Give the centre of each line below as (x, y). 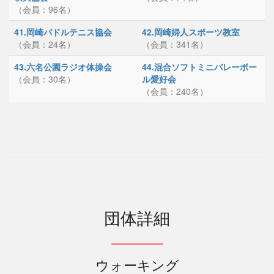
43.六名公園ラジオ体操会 (63, 67)
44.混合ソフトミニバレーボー (199, 67)
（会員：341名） (175, 44)
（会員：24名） (45, 44)
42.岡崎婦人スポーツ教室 (191, 32)
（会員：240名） (175, 91)
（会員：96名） (45, 9)
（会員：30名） (45, 79)
